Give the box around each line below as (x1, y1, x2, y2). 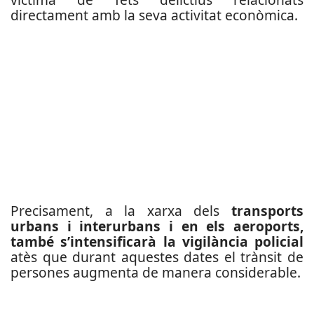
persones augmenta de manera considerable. (11, 263, 301, 282)
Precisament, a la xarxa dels (11, 201, 231, 220)
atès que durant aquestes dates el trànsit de (11, 247, 303, 266)
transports (231, 201, 303, 220)
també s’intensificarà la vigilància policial (11, 232, 303, 251)
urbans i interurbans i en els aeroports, (11, 217, 303, 235)
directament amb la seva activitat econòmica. (11, 6, 298, 25)
